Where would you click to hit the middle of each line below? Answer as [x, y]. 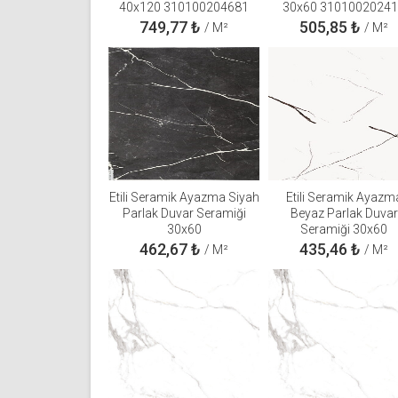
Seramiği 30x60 [344, 230]
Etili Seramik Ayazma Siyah [184, 198]
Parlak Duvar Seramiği [184, 214]
